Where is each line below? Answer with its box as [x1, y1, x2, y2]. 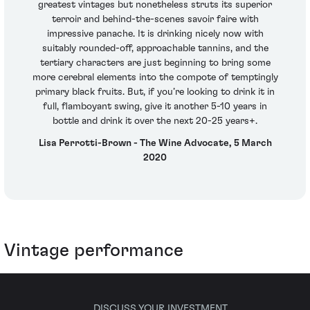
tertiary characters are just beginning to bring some [39, 58, 271, 69]
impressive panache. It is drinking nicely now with [46, 29, 264, 39]
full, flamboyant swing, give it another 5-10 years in [43, 102, 267, 112]
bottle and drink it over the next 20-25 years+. [53, 116, 257, 127]
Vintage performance [4, 241, 183, 260]
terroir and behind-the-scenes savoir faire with [51, 15, 259, 25]
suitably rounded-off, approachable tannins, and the [42, 44, 268, 54]
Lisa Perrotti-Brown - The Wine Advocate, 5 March [38, 138, 272, 148]
